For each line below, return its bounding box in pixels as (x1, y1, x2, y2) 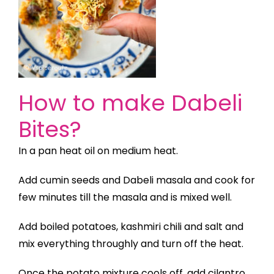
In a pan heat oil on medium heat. (18, 143, 178, 158)
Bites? (18, 113, 81, 145)
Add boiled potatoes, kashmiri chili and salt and (18, 219, 243, 234)
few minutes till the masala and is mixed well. (18, 190, 232, 204)
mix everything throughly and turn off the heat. (18, 236, 243, 251)
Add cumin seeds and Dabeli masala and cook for (18, 172, 255, 187)
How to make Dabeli (18, 87, 242, 119)
